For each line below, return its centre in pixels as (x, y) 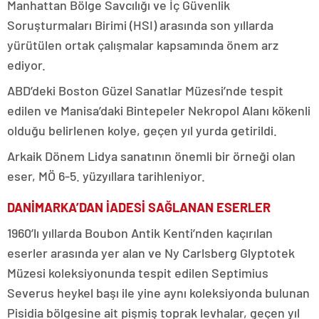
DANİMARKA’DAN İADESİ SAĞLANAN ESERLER (139, 207)
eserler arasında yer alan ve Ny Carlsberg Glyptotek (151, 252)
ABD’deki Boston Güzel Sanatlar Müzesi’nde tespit (145, 90)
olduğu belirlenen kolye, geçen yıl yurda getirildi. (142, 130)
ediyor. (26, 64)
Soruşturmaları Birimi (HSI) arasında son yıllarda (140, 25)
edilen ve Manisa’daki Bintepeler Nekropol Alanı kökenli (159, 110)
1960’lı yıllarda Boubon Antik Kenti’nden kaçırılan (140, 232)
